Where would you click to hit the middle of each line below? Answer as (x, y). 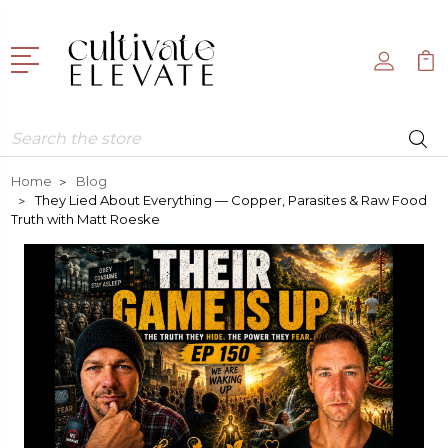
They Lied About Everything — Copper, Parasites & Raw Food (231, 199)
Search (35, 131)
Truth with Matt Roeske (85, 218)
